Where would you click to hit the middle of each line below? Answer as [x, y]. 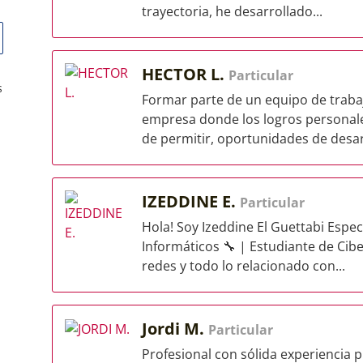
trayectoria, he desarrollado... [232, 11]
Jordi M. [175, 329]
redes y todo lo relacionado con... [243, 266]
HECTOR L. [185, 74]
